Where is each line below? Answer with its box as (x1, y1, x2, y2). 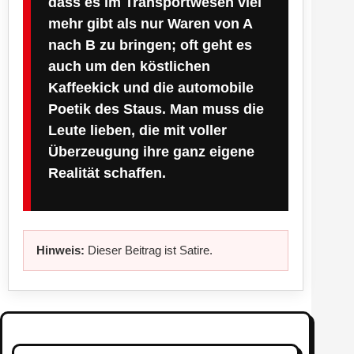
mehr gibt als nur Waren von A (48, 15, 252, 32)
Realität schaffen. (48, 164, 166, 181)
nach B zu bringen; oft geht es (48, 36, 252, 53)
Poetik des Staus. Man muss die (48, 100, 264, 117)
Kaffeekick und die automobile (48, 79, 254, 96)
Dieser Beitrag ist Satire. (85, 243, 213, 257)
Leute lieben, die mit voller (48, 122, 227, 138)
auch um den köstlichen (48, 58, 210, 74)
